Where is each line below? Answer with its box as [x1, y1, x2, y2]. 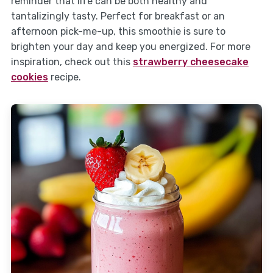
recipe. [48, 71, 81, 83]
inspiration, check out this [10, 56, 133, 68]
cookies [10, 71, 48, 83]
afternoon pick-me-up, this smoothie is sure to [10, 26, 225, 38]
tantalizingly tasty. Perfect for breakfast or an [10, 10, 225, 23]
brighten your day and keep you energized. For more [10, 41, 250, 53]
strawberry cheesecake [132, 56, 249, 68]
